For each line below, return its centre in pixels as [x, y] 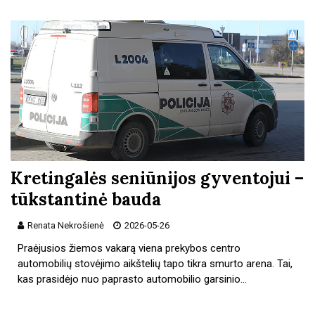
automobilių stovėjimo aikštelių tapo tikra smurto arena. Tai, [155, 263]
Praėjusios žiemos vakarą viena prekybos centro [129, 248]
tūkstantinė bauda [86, 199]
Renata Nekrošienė [66, 225]
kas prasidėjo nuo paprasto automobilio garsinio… [133, 279]
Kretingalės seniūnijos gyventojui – [157, 178]
